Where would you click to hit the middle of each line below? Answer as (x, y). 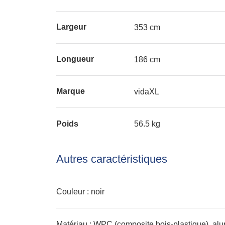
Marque (71, 91)
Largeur (71, 27)
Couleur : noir (80, 192)
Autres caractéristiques (112, 159)
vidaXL (147, 92)
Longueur (75, 59)
